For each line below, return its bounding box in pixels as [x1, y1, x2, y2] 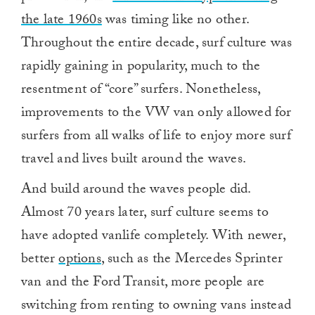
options [58, 248, 101, 273]
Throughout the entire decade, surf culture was [21, 32, 292, 57]
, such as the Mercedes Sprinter [101, 248, 283, 273]
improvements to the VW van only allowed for [21, 102, 292, 127]
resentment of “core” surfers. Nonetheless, [21, 79, 261, 103]
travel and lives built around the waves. [21, 148, 246, 173]
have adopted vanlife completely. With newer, [21, 225, 285, 250]
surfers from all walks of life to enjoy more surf [21, 125, 291, 150]
